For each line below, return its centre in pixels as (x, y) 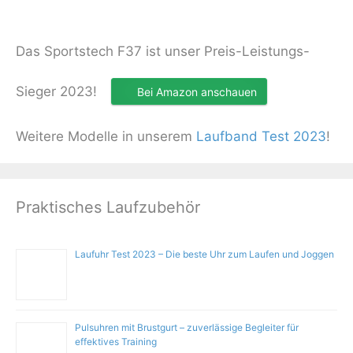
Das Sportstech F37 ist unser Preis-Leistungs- (163, 52)
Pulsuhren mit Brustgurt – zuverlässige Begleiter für (187, 327)
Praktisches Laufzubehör (108, 207)
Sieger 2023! (56, 92)
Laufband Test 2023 (261, 136)
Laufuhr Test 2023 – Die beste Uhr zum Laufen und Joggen (204, 254)
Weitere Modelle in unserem (106, 136)
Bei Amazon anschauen (197, 92)
